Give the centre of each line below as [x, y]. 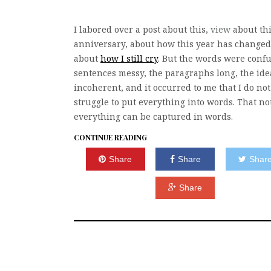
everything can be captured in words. [153, 117]
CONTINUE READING [110, 138]
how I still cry [129, 59]
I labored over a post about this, [142, 30]
